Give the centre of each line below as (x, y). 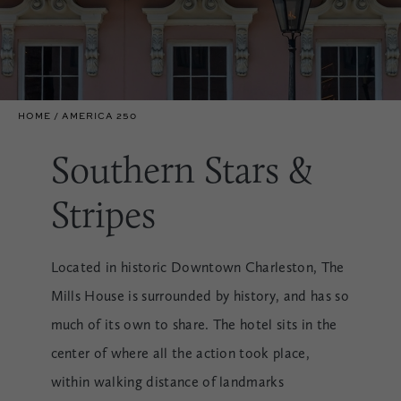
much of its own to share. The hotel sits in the (194, 324)
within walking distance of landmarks (167, 382)
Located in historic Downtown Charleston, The (197, 267)
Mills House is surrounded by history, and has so (200, 296)
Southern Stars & (181, 169)
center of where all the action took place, (180, 353)
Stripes (103, 214)
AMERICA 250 (99, 115)
